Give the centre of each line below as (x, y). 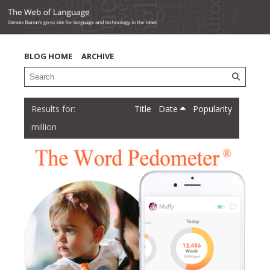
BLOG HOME (48, 56)
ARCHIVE (98, 56)
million (44, 127)
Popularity (212, 109)
